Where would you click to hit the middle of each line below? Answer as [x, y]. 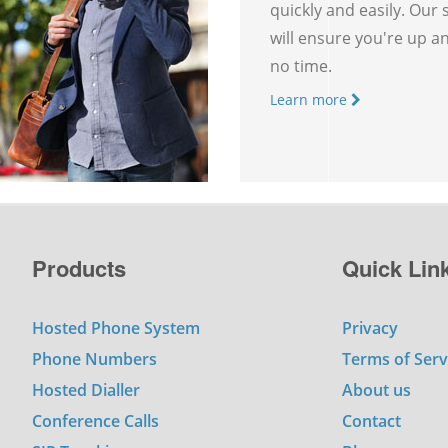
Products [79, 267]
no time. [301, 66]
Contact [372, 420]
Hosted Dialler [86, 389]
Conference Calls [96, 420]
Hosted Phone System [116, 327]
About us [377, 389]
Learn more [310, 100]
